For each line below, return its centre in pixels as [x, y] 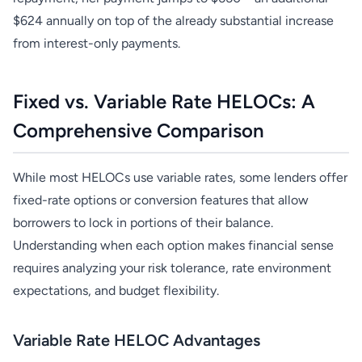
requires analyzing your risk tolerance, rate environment [172, 268]
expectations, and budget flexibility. [116, 290]
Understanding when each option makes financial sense [173, 245]
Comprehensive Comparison [139, 130]
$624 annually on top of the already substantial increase [173, 21]
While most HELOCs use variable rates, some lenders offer [180, 177]
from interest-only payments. [97, 43]
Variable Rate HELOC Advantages [137, 340]
